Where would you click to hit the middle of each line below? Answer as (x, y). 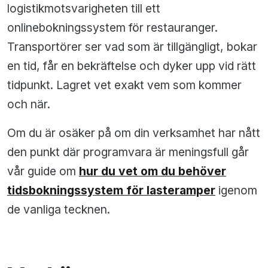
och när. (29, 104)
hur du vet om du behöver (153, 171)
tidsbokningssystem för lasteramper (111, 191)
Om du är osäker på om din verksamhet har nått (134, 133)
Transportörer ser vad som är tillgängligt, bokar (132, 47)
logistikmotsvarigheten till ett (84, 9)
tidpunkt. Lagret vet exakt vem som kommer (124, 85)
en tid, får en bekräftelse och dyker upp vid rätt (132, 66)
